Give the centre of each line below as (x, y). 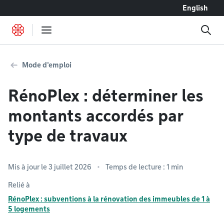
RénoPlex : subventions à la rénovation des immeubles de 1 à (109, 199)
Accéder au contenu (41, 8)
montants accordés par (96, 116)
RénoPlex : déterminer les (106, 96)
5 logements (29, 209)
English (195, 8)
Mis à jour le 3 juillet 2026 (50, 167)
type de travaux (68, 136)
